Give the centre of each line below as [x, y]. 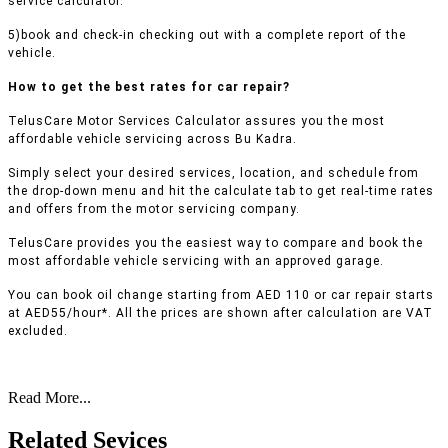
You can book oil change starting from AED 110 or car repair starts [221, 295]
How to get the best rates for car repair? [149, 87]
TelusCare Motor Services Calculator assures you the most [196, 121]
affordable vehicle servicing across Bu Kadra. [152, 139]
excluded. [38, 331]
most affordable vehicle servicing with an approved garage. [196, 261]
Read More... [49, 398]
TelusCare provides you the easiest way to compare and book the [215, 243]
